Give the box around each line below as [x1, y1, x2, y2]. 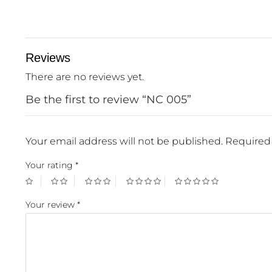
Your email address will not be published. [25, 135, 223, 147]
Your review [25, 199, 77, 211]
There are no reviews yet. [25, 71, 144, 83]
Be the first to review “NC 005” [25, 93, 191, 106]
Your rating [25, 160, 75, 171]
